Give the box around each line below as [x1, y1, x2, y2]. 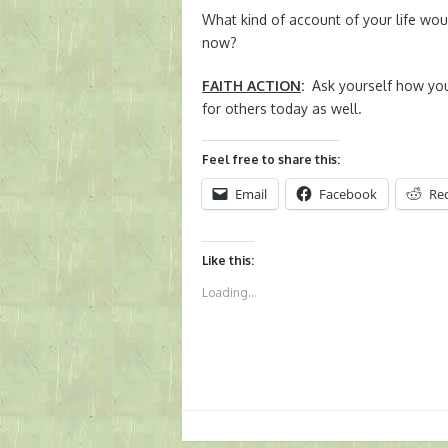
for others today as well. [202, 100, 362, 118]
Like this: [202, 253, 254, 269]
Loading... [202, 285, 257, 301]
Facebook [319, 185, 377, 204]
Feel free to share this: [202, 152, 340, 168]
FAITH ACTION [202, 77, 301, 95]
